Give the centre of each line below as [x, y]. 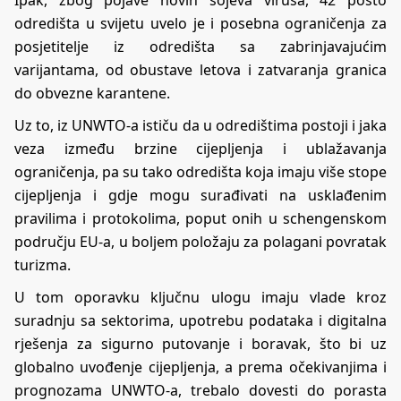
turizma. [43, 265]
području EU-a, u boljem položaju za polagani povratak [200, 242]
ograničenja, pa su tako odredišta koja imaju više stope [200, 172]
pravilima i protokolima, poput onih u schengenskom [200, 219]
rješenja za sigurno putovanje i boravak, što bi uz [200, 344]
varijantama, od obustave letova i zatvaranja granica [200, 70]
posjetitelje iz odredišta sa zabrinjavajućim [200, 47]
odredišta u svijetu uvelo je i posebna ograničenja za [200, 24]
